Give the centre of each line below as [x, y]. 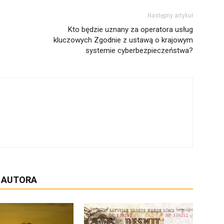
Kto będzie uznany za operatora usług [130, 30]
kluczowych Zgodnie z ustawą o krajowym [123, 40]
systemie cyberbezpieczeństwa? [139, 51]
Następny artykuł [170, 16]
